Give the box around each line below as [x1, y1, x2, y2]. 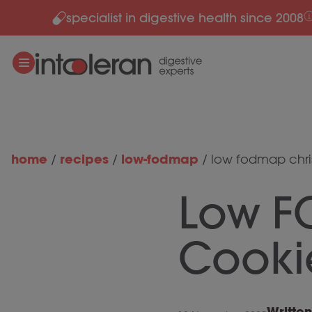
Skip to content [17, 11, 91, 24]
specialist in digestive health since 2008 [65, 10, 304, 26]
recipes [60, 151, 109, 167]
